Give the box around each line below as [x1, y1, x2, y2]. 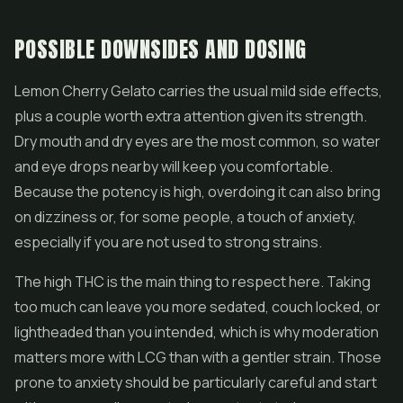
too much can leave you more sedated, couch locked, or [14, 297, 381, 317]
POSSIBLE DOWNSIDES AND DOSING [14, 33, 307, 66]
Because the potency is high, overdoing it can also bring [14, 182, 381, 201]
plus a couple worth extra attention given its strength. [14, 106, 367, 126]
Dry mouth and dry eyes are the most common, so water [14, 131, 381, 151]
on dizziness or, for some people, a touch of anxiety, [14, 207, 356, 227]
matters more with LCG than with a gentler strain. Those [14, 347, 381, 367]
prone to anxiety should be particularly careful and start [14, 372, 377, 392]
